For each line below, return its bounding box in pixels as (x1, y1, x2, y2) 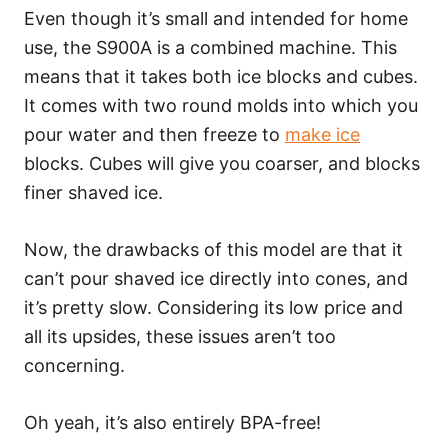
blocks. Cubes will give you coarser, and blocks (24, 153, 420, 174)
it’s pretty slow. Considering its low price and (24, 297, 403, 318)
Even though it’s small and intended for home (24, 8, 408, 29)
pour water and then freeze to (24, 124, 285, 145)
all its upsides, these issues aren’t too (24, 326, 336, 347)
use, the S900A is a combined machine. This (24, 37, 397, 58)
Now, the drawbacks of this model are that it (24, 239, 403, 260)
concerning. (24, 355, 125, 376)
